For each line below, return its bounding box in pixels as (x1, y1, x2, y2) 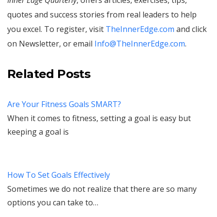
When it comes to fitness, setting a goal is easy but (7, 112, 191, 124)
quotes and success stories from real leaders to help (7, 9, 197, 20)
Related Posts (7, 66, 91, 81)
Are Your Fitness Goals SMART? (7, 98, 121, 109)
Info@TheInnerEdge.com (94, 38, 185, 49)
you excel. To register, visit (7, 23, 106, 34)
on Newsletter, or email (7, 38, 94, 49)
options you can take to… (7, 197, 98, 208)
